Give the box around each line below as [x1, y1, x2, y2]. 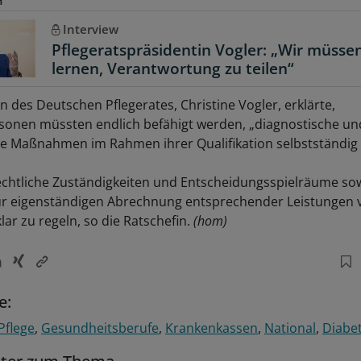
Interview [62, 21, 118, 38]
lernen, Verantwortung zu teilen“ [52, 58, 294, 80]
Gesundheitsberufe [41, 318, 159, 337]
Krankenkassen [165, 318, 258, 337]
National [264, 318, 316, 337]
